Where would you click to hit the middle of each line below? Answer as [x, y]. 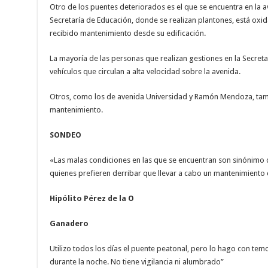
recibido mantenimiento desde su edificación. [127, 33]
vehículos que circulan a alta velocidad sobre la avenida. [145, 72]
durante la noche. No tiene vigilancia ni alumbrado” [136, 262]
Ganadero [69, 224]
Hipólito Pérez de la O [92, 199]
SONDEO [65, 135]
